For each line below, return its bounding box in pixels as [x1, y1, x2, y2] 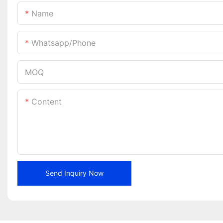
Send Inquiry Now [45, 168, 104, 177]
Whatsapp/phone [31, 37, 96, 48]
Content [31, 96, 62, 107]
